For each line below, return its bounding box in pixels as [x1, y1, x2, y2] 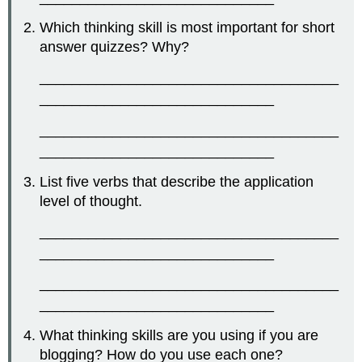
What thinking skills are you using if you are [40, 327, 319, 344]
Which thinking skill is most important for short [40, 19, 335, 36]
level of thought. [40, 192, 143, 209]
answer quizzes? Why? [40, 39, 190, 56]
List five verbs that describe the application [40, 173, 314, 190]
